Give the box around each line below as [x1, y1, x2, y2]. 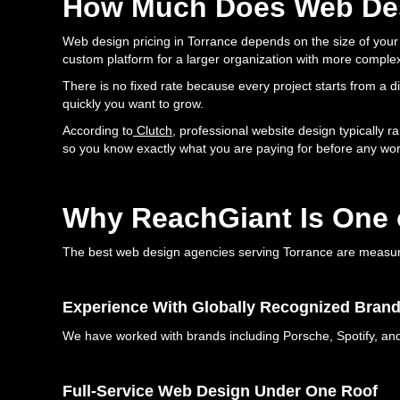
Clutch [133, 123, 172, 138]
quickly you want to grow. [62, 96, 204, 112]
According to [62, 123, 133, 138]
